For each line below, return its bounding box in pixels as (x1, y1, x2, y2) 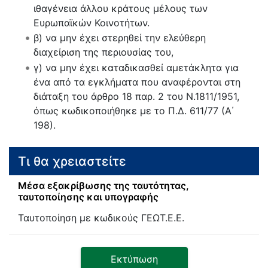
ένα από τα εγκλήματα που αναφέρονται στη (33, 75, 240, 88)
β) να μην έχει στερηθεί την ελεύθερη (33, 32, 206, 44)
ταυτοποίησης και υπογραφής (18, 191, 159, 203)
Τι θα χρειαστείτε (18, 153, 126, 169)
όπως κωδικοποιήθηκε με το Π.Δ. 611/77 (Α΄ (33, 104, 234, 117)
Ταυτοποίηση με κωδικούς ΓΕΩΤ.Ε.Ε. (18, 212, 184, 224)
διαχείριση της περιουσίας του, (33, 46, 173, 59)
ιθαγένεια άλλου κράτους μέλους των (33, 2, 208, 14)
